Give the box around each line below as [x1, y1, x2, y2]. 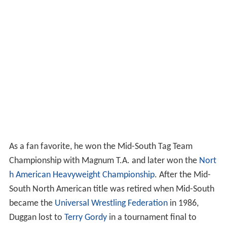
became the [9, 201, 55, 211]
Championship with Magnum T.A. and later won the [9, 159, 199, 169]
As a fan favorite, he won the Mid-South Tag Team [9, 144, 193, 155]
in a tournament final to [106, 215, 197, 225]
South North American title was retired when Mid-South [9, 187, 214, 197]
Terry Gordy [64, 215, 107, 225]
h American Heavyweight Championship [9, 173, 155, 183]
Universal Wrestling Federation [54, 201, 168, 211]
